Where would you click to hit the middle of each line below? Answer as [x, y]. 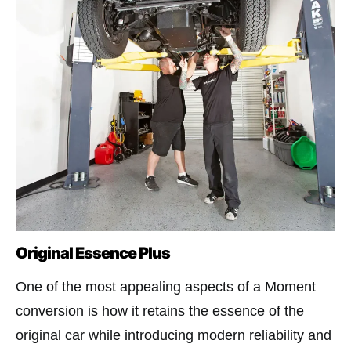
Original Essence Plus [95, 253]
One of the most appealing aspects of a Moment [166, 287]
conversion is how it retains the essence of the [160, 311]
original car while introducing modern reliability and [174, 336]
